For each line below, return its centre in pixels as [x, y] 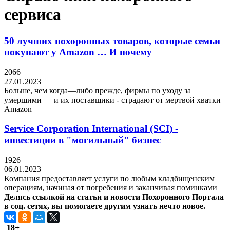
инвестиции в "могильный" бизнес [82, 140]
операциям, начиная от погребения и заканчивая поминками [111, 187]
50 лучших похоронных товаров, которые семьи [112, 41]
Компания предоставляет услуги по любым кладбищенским [109, 178]
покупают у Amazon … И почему [78, 52]
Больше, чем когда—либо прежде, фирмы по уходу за [98, 90]
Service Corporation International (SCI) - [91, 129]
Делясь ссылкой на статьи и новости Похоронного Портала [114, 197]
